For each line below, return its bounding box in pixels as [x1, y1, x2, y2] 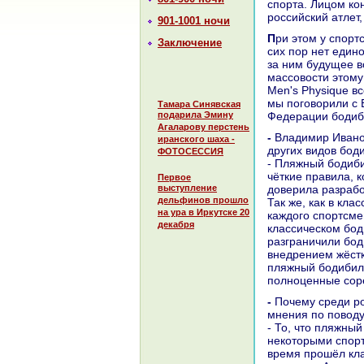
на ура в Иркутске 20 [158, 207, 249, 219]
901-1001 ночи [158, 15, 230, 27]
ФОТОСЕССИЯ [158, 146, 223, 158]
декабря [158, 219, 194, 232]
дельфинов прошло [158, 195, 249, 207]
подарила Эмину [158, 110, 233, 122]
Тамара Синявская [158, 99, 240, 109]
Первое [158, 172, 191, 182]
